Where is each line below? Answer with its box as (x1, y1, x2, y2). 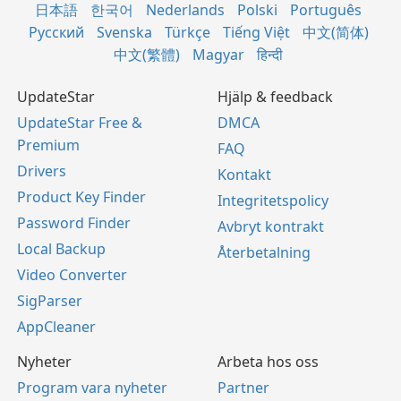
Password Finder (17, 212, 131, 233)
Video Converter (17, 264, 127, 285)
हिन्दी (257, 44, 283, 64)
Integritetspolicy (218, 190, 328, 210)
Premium (17, 134, 80, 155)
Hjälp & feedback (218, 86, 333, 107)
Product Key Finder (17, 186, 146, 207)
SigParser (17, 290, 82, 311)
